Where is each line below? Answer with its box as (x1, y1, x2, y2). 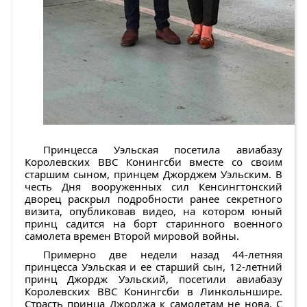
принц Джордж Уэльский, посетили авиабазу (25, 272, 282, 286)
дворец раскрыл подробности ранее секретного (25, 192, 282, 206)
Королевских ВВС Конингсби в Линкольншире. (25, 284, 282, 299)
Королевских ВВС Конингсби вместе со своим (25, 155, 282, 169)
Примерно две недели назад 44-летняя (43, 247, 282, 262)
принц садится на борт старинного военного (25, 217, 282, 231)
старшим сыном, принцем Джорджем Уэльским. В (25, 167, 282, 182)
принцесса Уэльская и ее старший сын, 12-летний (25, 260, 282, 274)
